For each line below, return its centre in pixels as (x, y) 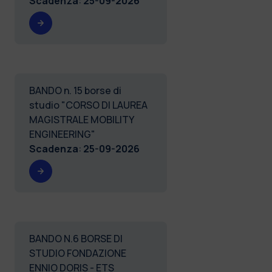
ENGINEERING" (62, 134)
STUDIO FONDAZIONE (78, 253)
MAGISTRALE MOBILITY (81, 119)
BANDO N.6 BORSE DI (76, 238)
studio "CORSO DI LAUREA (88, 105)
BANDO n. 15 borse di (75, 90)
